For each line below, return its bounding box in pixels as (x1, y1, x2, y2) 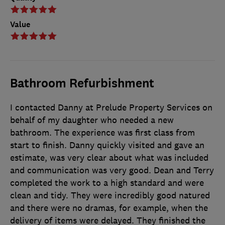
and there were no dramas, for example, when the (10, 202, 208, 214)
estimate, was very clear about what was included (10, 152, 208, 164)
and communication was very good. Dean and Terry (10, 165, 214, 176)
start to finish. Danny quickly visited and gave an (10, 140, 204, 151)
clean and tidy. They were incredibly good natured (10, 190, 210, 201)
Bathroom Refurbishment (10, 75, 154, 92)
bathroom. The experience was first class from (10, 127, 195, 139)
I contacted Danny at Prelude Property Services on (10, 102, 212, 114)
